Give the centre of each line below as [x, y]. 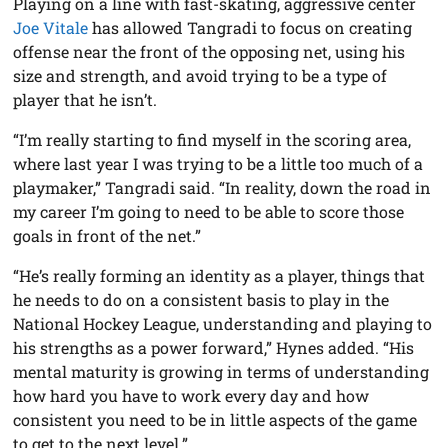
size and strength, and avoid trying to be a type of [200, 76]
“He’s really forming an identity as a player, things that [219, 276]
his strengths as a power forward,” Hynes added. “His [214, 348]
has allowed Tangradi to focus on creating [250, 28]
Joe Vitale [51, 28]
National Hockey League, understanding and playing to [223, 324]
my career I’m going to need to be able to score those [209, 212]
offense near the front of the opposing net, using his [209, 52]
